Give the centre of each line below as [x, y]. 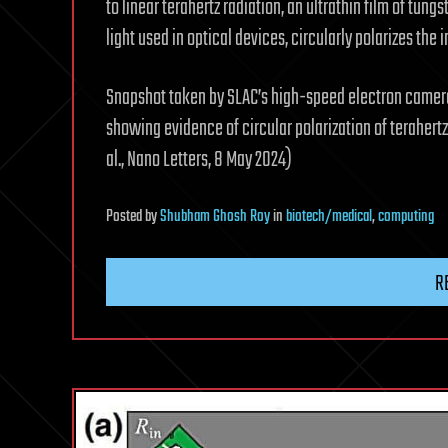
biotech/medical [329, 216]
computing [406, 216]
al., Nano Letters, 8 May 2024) [199, 159]
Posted [125, 216]
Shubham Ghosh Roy [215, 216]
